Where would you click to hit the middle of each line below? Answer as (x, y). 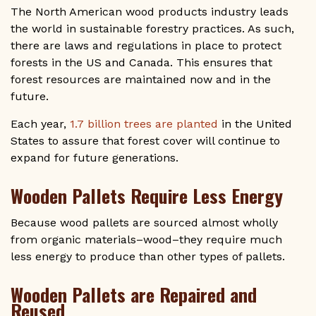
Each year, (40, 124)
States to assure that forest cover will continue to (145, 141)
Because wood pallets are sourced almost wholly (144, 223)
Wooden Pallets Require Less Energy (149, 196)
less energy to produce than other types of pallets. (148, 257)
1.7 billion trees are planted (144, 124)
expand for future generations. (96, 158)
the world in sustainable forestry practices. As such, (152, 29)
